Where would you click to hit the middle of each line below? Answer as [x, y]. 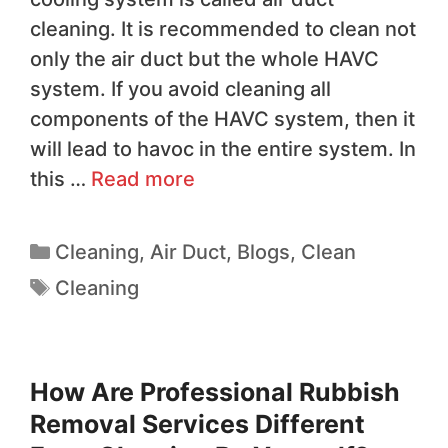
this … [60, 179]
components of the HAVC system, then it [222, 119]
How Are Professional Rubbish [215, 392]
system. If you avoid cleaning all [180, 89]
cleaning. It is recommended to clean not [223, 29]
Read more [143, 179]
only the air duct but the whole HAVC [204, 59]
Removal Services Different [197, 424]
